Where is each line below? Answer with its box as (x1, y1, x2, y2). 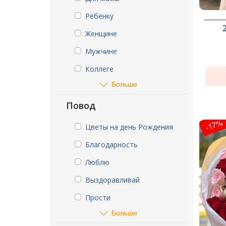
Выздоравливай (85, 175, 140, 185)
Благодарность (85, 140, 138, 149)
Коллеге (85, 64, 114, 74)
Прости (85, 193, 110, 202)
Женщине (85, 29, 117, 38)
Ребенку (85, 11, 114, 21)
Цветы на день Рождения (85, 122, 173, 132)
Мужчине (85, 46, 117, 56)
